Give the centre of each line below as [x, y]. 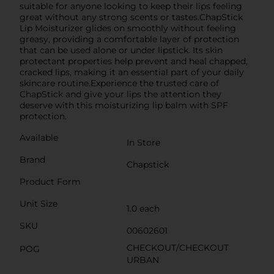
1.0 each [143, 208]
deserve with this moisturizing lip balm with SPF [124, 105]
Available [39, 137]
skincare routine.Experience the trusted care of [119, 83]
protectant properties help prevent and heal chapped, [134, 61]
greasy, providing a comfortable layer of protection [129, 39]
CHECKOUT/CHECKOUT [178, 247]
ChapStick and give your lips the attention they [120, 94]
